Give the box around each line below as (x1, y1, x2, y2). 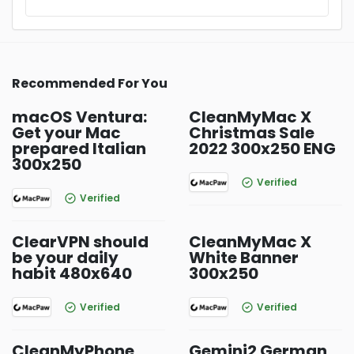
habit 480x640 (12, 262, 132, 284)
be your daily (12, 247, 119, 269)
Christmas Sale (189, 122, 314, 144)
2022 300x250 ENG (189, 137, 336, 160)
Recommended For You (12, 74, 168, 92)
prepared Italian (12, 137, 146, 160)
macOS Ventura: (12, 106, 147, 128)
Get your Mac (12, 122, 121, 144)
